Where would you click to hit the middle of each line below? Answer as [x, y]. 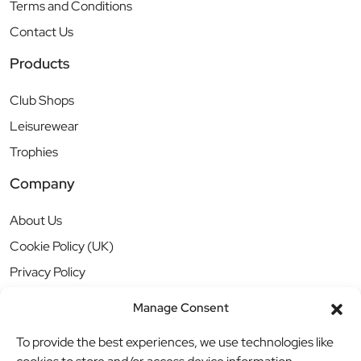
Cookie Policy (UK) [62, 246]
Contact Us [41, 31]
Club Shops [42, 100]
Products [39, 63]
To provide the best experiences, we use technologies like [175, 342]
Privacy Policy [48, 272]
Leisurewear [44, 126]
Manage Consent [180, 308]
